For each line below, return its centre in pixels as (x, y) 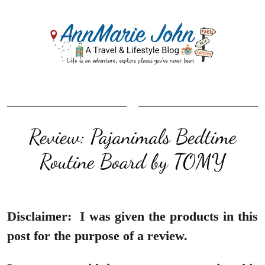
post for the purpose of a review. (99, 235)
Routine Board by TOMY (132, 161)
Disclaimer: (39, 216)
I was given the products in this (167, 216)
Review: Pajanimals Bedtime (132, 136)
